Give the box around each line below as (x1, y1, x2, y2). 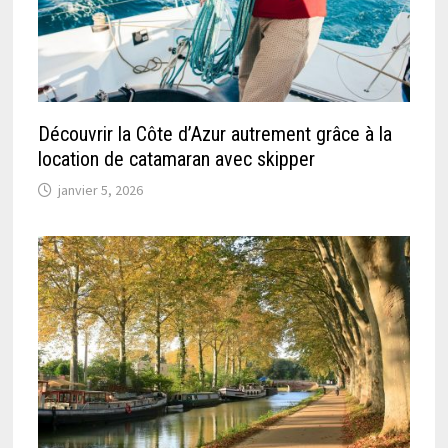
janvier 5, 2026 (58, 181, 144, 200)
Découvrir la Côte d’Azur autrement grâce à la (38, 122, 393, 147)
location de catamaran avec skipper (38, 147, 316, 172)
